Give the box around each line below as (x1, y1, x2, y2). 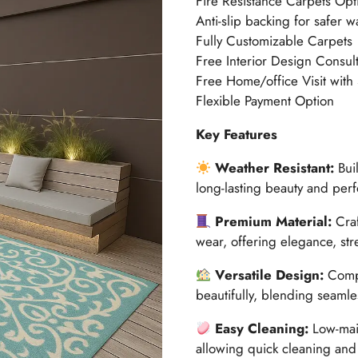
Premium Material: (215, 212, 332, 232)
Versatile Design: (215, 265, 324, 285)
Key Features (195, 125, 277, 145)
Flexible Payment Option (195, 91, 334, 111)
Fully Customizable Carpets (195, 31, 352, 51)
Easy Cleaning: (215, 319, 309, 339)
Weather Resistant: (211, 158, 335, 178)
